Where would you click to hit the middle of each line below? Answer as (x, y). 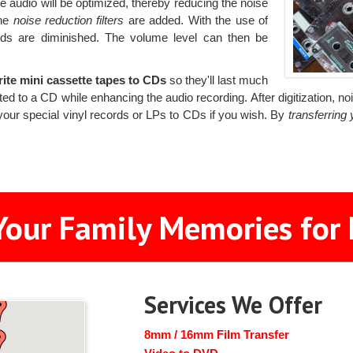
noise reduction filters (69, 20)
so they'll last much (217, 80)
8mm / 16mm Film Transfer (217, 334)
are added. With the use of (196, 20)
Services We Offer (234, 304)
